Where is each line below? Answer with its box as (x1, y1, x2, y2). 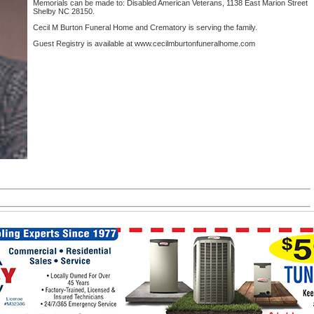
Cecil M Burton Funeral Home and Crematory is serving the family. (33, 23, 257, 32)
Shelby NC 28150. (33, 7, 95, 15)
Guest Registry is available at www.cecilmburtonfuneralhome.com (33, 39, 255, 48)
